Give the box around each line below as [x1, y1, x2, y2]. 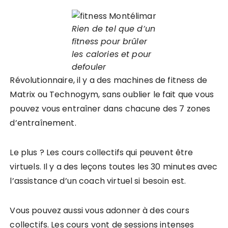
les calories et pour [72, 48, 151, 60]
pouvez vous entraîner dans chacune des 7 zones [10, 103, 211, 115]
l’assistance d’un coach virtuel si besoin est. [10, 175, 186, 187]
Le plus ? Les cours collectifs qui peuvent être [10, 147, 193, 158]
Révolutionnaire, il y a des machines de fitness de [10, 74, 207, 86]
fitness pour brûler [72, 36, 147, 47]
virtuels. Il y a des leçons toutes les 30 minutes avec [10, 161, 218, 173]
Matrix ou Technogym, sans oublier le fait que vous [10, 89, 214, 100]
